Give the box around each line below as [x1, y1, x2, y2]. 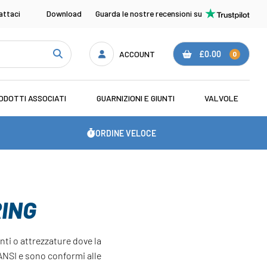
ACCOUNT [119, 48, 156, 59]
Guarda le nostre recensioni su [95, 8, 202, 19]
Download [46, 8, 82, 19]
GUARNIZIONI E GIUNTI [96, 93, 175, 104]
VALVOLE [204, 93, 239, 104]
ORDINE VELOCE [95, 128, 157, 138]
